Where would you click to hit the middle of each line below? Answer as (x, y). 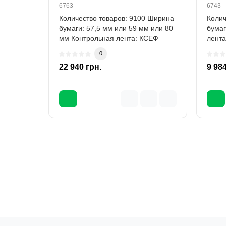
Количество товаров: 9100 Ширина (117, 18)
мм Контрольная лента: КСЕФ (109, 39)
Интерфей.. (78, 49)
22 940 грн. (80, 67)
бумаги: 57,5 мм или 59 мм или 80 (116, 29)
